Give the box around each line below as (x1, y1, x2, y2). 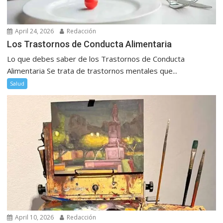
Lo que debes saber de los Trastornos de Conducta (7, 53, 185, 64)
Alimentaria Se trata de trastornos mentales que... (7, 65, 178, 76)
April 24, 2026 (13, 26, 54, 35)
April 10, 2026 (13, 213, 54, 222)
